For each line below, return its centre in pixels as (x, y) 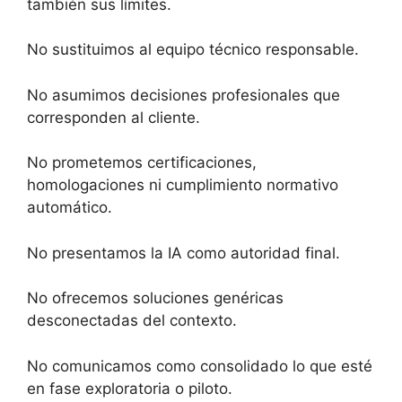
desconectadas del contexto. (132, 320)
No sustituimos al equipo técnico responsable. (193, 49)
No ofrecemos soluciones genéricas (155, 298)
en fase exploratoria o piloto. (130, 388)
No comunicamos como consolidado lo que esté (200, 366)
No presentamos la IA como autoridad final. (184, 253)
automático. (70, 207)
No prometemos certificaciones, (142, 162)
